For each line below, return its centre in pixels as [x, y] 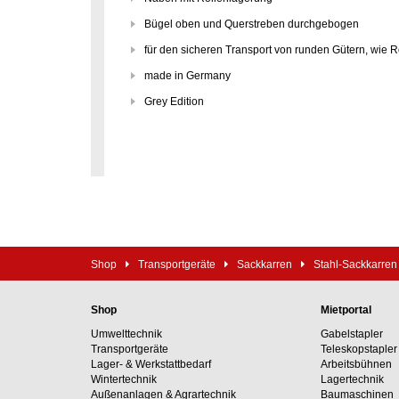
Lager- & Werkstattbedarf [151, 364]
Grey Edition [174, 102]
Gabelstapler [351, 334]
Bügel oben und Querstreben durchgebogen [252, 24]
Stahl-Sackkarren [355, 265]
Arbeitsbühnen [356, 364]
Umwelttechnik [126, 334]
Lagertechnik [352, 379]
